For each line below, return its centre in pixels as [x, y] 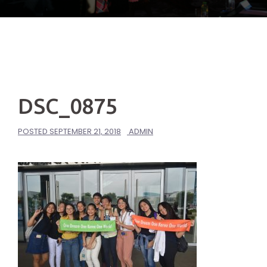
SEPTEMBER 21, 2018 [85, 131]
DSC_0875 [68, 106]
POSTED [34, 131]
